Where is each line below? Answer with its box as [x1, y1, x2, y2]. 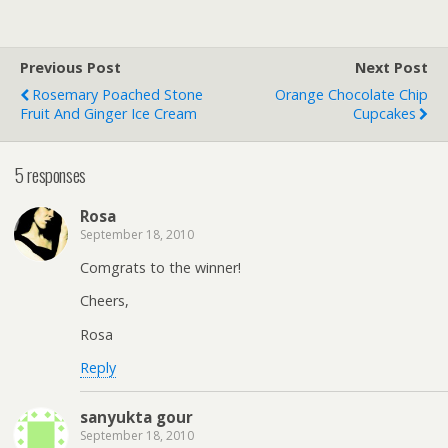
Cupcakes [353, 104, 416, 123]
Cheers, [80, 291, 129, 311]
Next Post [355, 58, 428, 77]
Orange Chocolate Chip [275, 85, 428, 104]
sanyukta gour [80, 407, 193, 428]
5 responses [15, 160, 86, 188]
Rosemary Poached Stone [32, 85, 203, 104]
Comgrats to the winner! [80, 257, 241, 277]
